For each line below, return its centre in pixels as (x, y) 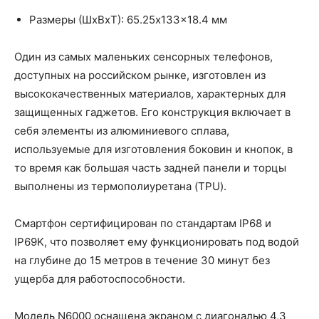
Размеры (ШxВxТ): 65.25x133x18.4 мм (128, 19)
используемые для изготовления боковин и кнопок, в (153, 149)
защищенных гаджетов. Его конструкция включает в (152, 112)
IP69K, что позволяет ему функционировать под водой (157, 241)
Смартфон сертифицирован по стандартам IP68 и (143, 223)
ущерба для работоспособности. (100, 278)
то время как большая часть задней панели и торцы (150, 167)
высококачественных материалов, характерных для (150, 93)
